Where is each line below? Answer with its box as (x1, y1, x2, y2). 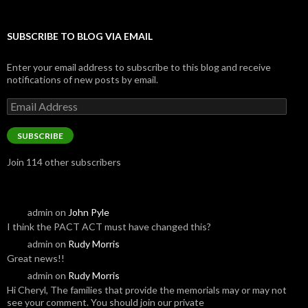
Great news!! (7, 252, 65, 264)
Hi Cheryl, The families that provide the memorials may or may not (7, 283, 287, 296)
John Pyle (68, 206, 109, 218)
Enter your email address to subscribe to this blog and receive (7, 60, 271, 73)
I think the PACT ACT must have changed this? (7, 220, 211, 232)
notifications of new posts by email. (7, 73, 158, 85)
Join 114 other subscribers (7, 155, 121, 168)
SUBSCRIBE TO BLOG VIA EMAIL (7, 30, 153, 42)
